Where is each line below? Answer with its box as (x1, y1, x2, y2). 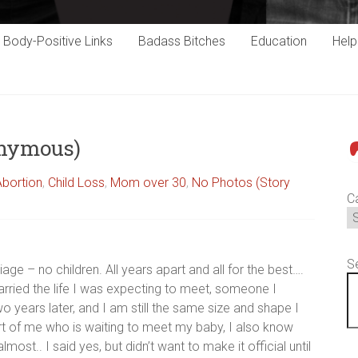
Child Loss (48, 175, 105, 191)
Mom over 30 (110, 175, 186, 191)
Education (251, 34, 307, 50)
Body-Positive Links (3, 34, 113, 50)
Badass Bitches (138, 34, 225, 50)
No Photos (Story (192, 175, 290, 191)
